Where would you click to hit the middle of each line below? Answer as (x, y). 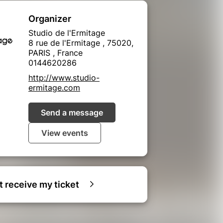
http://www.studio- (64, 77)
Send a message (72, 112)
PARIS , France (56, 53)
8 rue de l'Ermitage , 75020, (81, 43)
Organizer (50, 18)
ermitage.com (54, 87)
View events (65, 133)
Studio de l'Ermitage (67, 33)
